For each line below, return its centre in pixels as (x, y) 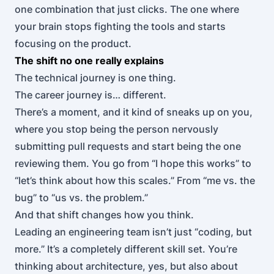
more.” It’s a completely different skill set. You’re (126, 249)
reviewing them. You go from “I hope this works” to (133, 163)
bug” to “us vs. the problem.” (81, 198)
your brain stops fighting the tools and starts (120, 26)
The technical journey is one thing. (95, 78)
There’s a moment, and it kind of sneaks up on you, (134, 112)
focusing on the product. (73, 43)
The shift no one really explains (89, 61)
